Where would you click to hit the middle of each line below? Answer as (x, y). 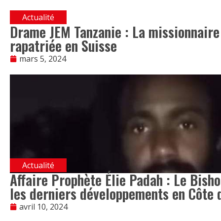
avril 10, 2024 (43, 207)
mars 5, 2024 (43, 59)
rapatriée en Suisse (63, 46)
